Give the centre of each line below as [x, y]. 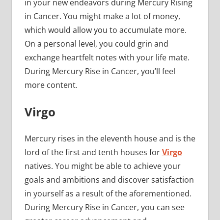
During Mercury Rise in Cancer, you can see [104, 207]
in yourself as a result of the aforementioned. [108, 193]
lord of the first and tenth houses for [93, 152]
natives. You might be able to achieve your [102, 166]
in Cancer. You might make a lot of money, [102, 16]
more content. [51, 85]
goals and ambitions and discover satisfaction [109, 179]
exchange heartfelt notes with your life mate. [107, 57]
